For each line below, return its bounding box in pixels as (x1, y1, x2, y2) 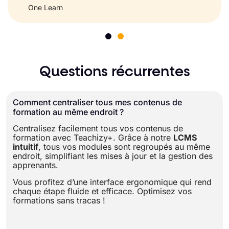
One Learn (28, 3, 63, 12)
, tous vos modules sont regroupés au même (38, 142, 210, 152)
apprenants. (13, 160, 61, 171)
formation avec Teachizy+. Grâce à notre (13, 132, 173, 143)
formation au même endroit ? (13, 107, 124, 118)
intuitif (13, 142, 38, 152)
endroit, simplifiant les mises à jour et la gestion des (13, 151, 213, 162)
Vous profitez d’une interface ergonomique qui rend (13, 176, 212, 187)
